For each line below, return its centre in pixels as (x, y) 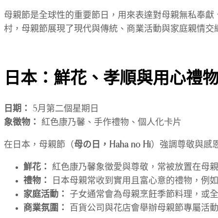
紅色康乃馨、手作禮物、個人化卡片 (110, 122)
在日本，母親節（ (39, 145)
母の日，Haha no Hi (112, 145)
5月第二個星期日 (64, 109)
